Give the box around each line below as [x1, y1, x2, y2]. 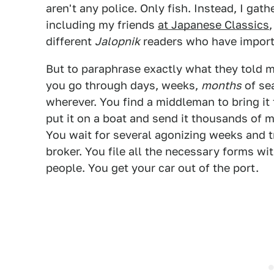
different [46, 35, 95, 48]
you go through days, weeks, [46, 79, 201, 92]
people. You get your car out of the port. [46, 161, 259, 174]
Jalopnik [95, 35, 140, 48]
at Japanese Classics [158, 18, 269, 31]
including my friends [46, 18, 158, 31]
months [201, 79, 242, 92]
